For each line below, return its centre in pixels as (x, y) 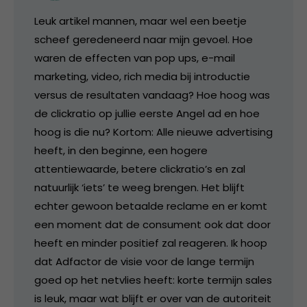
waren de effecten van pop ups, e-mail (135, 58)
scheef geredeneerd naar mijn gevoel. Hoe (144, 39)
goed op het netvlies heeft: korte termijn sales (153, 280)
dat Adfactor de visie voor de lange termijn (144, 261)
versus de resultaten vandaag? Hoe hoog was (152, 95)
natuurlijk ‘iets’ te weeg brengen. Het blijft (139, 187)
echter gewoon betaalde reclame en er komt (151, 206)
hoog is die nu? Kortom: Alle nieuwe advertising (153, 132)
